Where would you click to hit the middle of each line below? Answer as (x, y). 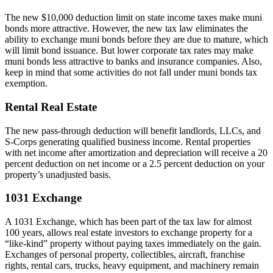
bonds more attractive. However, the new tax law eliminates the (126, 29)
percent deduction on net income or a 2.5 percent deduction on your (135, 163)
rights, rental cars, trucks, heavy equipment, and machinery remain (132, 266)
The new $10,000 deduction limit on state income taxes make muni (133, 18)
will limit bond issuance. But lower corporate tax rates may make (129, 51)
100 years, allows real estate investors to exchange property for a (129, 233)
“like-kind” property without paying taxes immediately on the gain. (133, 244)
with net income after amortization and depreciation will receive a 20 (136, 152)
